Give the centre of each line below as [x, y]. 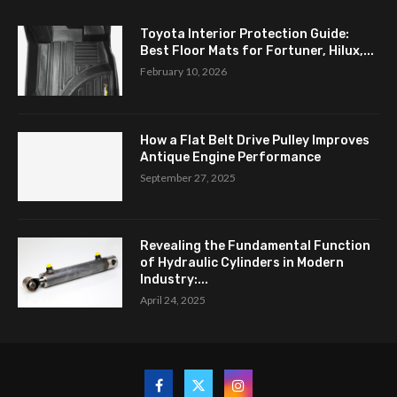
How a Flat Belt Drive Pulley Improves [255, 140]
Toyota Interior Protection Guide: [245, 34]
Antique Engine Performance [230, 157]
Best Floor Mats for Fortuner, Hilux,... [257, 51]
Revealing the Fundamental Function [255, 246]
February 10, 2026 [183, 71]
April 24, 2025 [173, 300]
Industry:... [174, 280]
